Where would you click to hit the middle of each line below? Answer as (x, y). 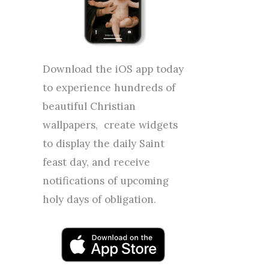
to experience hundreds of (109, 87)
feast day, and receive (96, 162)
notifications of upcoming (106, 180)
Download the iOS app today (113, 69)
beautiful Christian (89, 106)
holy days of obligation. (99, 199)
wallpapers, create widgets (110, 125)
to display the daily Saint (104, 143)
